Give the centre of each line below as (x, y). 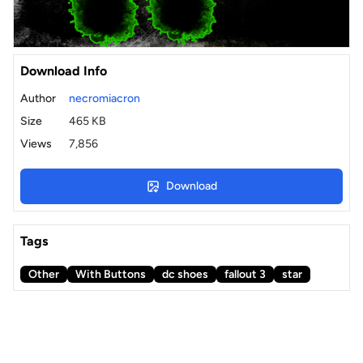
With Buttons (111, 274)
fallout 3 (245, 274)
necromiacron (105, 98)
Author (38, 98)
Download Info (64, 70)
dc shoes (185, 274)
